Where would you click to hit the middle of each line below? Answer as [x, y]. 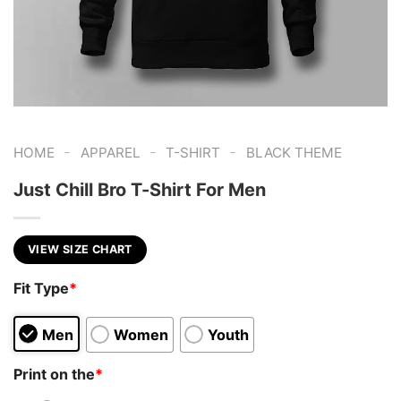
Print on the [54, 374]
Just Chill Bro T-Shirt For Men [140, 189]
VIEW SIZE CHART [80, 249]
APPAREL [110, 153]
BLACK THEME [294, 153]
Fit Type [41, 289]
